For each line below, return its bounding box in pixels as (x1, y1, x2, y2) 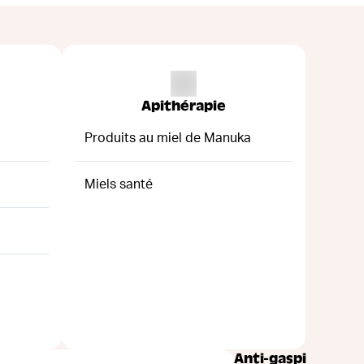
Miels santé (84, 177, 153, 191)
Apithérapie (141, 97, 226, 115)
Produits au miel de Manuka (84, 131, 251, 145)
